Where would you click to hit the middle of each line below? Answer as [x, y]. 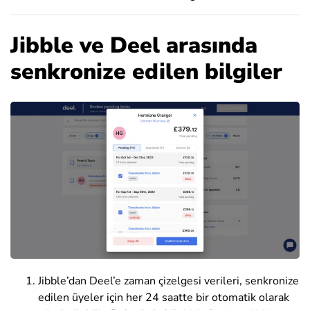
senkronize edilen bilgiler [146, 72]
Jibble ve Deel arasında [134, 46]
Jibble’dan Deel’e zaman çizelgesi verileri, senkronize [168, 281]
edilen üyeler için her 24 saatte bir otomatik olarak [164, 298]
